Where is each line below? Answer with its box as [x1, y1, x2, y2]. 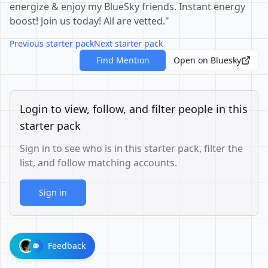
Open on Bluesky [173, 54, 241, 66]
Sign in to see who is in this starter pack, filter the [20, 142, 243, 155]
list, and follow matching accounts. [20, 156, 177, 169]
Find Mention [96, 54, 150, 66]
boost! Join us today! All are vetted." [10, 14, 169, 28]
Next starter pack [94, 38, 163, 49]
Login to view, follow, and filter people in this [20, 102, 248, 116]
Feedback [48, 240, 86, 251]
